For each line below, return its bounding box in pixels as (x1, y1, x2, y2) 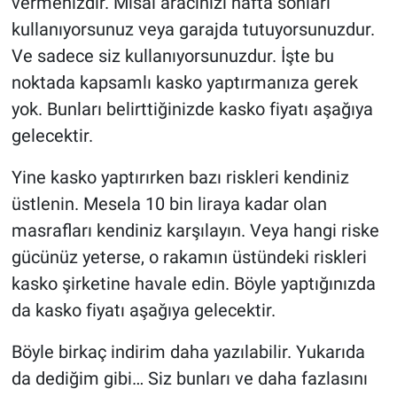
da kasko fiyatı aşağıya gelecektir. (11, 300, 276, 322)
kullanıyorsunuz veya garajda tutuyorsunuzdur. (11, 19, 375, 41)
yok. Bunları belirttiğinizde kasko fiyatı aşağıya (11, 98, 373, 121)
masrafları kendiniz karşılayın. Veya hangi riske (11, 220, 379, 242)
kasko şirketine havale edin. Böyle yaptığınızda (11, 273, 376, 295)
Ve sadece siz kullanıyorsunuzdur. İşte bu (11, 45, 334, 67)
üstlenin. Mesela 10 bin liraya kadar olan (11, 193, 327, 215)
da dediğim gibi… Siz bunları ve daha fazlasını (11, 368, 368, 390)
